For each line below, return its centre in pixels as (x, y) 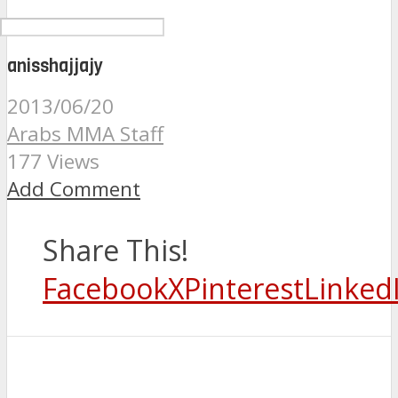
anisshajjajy (55, 66)
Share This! (115, 251)
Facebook (105, 289)
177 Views (53, 162)
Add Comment (74, 189)
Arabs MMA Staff (85, 134)
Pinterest (244, 289)
